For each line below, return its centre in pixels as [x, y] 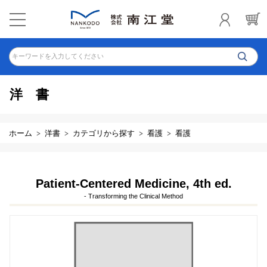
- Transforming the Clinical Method [133, 196]
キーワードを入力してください [58, 56]
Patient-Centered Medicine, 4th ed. [133, 184]
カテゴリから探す [104, 133]
